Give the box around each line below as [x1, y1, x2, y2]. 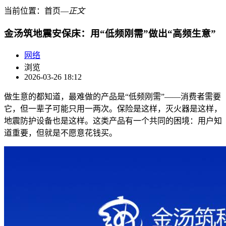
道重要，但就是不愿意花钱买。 [4, 129, 117, 138]
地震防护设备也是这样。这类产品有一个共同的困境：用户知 [4, 117, 222, 126]
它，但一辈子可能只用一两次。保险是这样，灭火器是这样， [4, 104, 222, 114]
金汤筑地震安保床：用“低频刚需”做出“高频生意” [4, 28, 216, 39]
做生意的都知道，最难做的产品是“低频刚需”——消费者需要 [4, 92, 221, 101]
